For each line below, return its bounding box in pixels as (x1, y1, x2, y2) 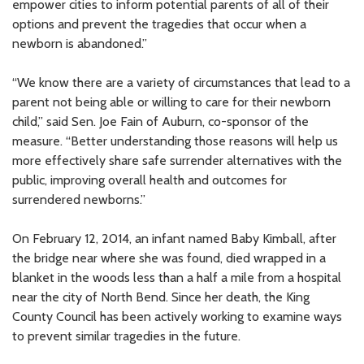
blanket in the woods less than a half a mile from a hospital (12, 269, 341, 285)
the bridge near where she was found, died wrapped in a (12, 249, 326, 266)
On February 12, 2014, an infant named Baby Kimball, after (12, 230, 336, 246)
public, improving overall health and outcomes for (12, 171, 287, 188)
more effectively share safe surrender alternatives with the (12, 152, 342, 168)
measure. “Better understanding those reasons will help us (12, 132, 338, 149)
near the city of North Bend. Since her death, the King (12, 288, 310, 305)
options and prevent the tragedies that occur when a (12, 15, 306, 32)
